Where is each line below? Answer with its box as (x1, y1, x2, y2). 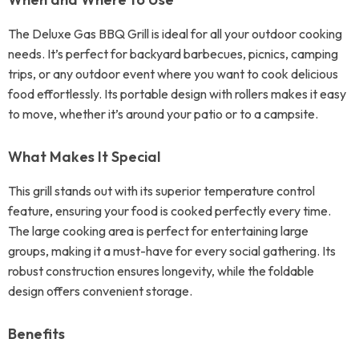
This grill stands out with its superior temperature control (8, 183, 315, 199)
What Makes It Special (8, 147, 160, 166)
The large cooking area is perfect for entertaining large (8, 223, 309, 239)
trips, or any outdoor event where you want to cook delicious (8, 66, 338, 82)
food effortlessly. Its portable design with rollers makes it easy (8, 86, 346, 102)
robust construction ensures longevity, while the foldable (8, 263, 314, 279)
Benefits (8, 325, 65, 343)
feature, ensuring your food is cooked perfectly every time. (8, 203, 331, 219)
